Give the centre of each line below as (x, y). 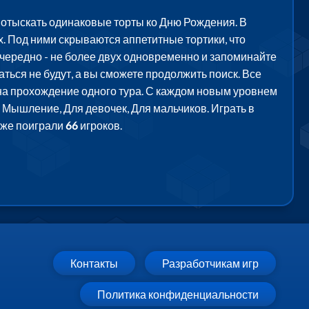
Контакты (94, 263)
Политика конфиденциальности (178, 294)
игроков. (100, 125)
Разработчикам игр (210, 263)
